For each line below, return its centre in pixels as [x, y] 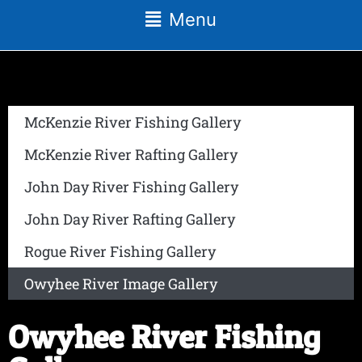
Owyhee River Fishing [164, 337]
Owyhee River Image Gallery [121, 284]
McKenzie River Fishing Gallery [133, 122]
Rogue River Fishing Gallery [120, 252]
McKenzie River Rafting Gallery [131, 155]
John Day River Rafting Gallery [130, 219]
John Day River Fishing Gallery [131, 187]
